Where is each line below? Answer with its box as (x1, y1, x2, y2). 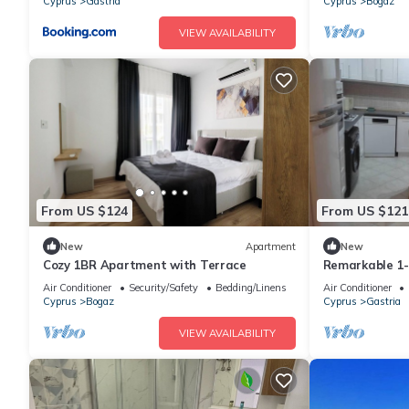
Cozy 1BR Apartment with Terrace (43, 257, 246, 273)
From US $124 (41, 202, 128, 219)
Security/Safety (129, 281, 198, 295)
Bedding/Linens (215, 281, 287, 295)
